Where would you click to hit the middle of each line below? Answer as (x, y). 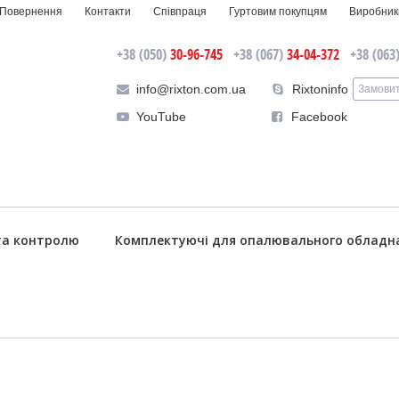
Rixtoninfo (320, 89)
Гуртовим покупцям (278, 12)
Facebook (319, 117)
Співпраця (180, 12)
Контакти (108, 12)
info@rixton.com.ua (191, 89)
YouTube (161, 117)
